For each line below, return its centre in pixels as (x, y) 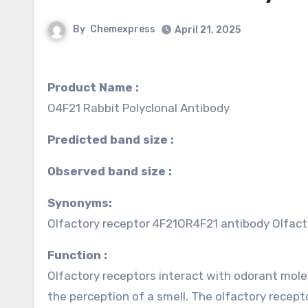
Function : (81, 255)
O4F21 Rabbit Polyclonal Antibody (139, 108)
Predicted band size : (114, 140)
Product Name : (93, 87)
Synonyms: (84, 203)
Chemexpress (123, 30)
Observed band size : (114, 171)
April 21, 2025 (208, 30)
